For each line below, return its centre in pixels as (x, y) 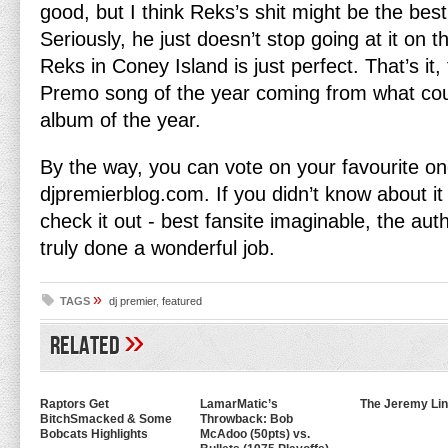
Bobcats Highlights (94, 434)
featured (182, 301)
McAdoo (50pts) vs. (255, 434)
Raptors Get (74, 404)
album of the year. (120, 120)
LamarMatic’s (239, 404)
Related (87, 346)
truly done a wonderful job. (157, 248)
